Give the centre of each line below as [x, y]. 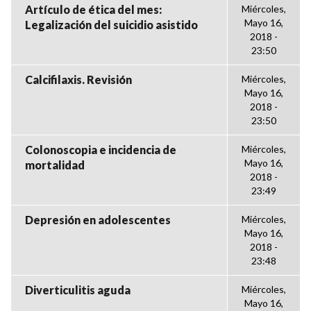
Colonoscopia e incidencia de [101, 150]
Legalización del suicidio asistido [111, 25]
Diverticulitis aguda [78, 290]
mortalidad [55, 165]
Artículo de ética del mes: [93, 9]
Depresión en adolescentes [98, 220]
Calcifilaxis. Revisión [78, 79]
